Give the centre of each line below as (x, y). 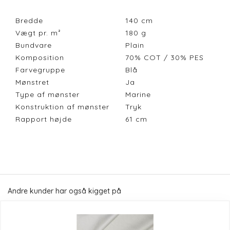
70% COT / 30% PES (167, 58)
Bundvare (34, 45)
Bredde (29, 21)
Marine (141, 95)
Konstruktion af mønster (62, 107)
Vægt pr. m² (38, 33)
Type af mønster (47, 95)
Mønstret (32, 82)
